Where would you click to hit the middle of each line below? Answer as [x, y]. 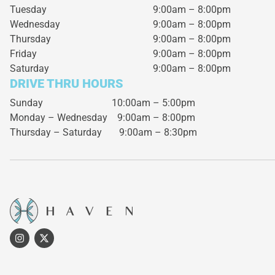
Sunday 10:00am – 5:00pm [103, 103]
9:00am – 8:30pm [149, 132]
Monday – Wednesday [59, 118]
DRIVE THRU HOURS [67, 83]
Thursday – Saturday [56, 132]
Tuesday [28, 10]
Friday [23, 54]
